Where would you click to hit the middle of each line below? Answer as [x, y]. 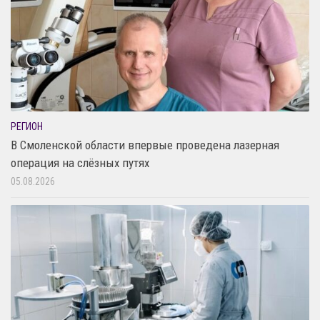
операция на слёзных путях [80, 162]
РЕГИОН [27, 126]
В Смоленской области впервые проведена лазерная [145, 145]
